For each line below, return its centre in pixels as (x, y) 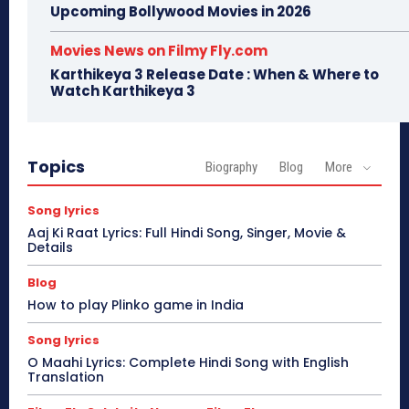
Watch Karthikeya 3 (123, 91)
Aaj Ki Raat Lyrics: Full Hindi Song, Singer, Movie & (187, 233)
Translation (68, 378)
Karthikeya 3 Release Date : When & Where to (215, 75)
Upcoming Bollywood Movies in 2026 (181, 12)
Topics (56, 167)
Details (52, 248)
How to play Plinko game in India (136, 305)
